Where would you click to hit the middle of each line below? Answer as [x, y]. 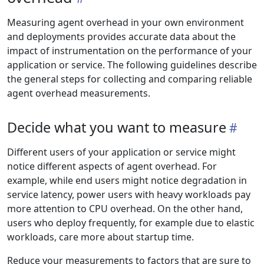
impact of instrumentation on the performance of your [130, 51]
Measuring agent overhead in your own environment [126, 22]
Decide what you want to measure [117, 127]
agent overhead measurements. [79, 93]
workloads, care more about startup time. [100, 237]
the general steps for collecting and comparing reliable [130, 79]
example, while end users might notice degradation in [127, 180]
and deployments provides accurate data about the [121, 37]
